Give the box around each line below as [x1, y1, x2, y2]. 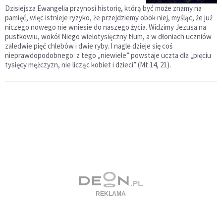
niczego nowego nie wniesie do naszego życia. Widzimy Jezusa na [5, 22, 206, 32]
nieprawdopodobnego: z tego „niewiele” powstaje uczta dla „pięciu [5, 50, 211, 60]
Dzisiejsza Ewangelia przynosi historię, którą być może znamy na [5, 3, 202, 13]
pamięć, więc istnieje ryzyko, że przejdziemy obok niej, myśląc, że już [5, 12, 213, 22]
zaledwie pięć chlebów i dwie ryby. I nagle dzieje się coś [5, 41, 172, 51]
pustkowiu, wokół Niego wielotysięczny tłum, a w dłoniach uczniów [5, 31, 212, 41]
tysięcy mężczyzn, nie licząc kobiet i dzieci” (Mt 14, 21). [5, 59, 171, 69]
